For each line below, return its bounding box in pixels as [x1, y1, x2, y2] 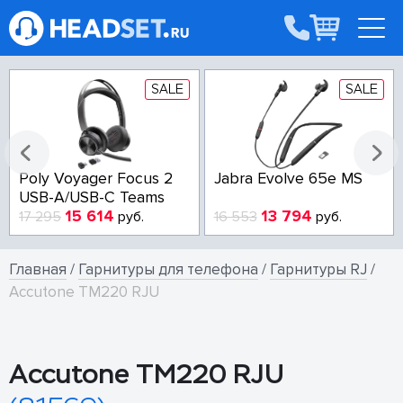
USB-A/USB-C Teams [19, 188, 165, 207]
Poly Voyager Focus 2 [19, 169, 173, 188]
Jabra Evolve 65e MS [213, 169, 363, 188]
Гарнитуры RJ [270, 260, 367, 279]
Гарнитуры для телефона [78, 260, 258, 279]
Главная [9, 260, 67, 279]
